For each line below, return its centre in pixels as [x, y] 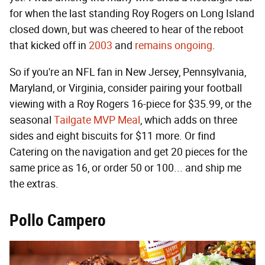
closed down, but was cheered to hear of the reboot [127, 30]
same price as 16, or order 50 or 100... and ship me [125, 168]
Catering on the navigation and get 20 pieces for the [128, 152]
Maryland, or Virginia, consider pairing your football [126, 88]
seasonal [32, 120]
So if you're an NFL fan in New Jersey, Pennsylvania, [128, 72]
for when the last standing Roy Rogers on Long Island [132, 14]
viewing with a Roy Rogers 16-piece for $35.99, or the [130, 104]
